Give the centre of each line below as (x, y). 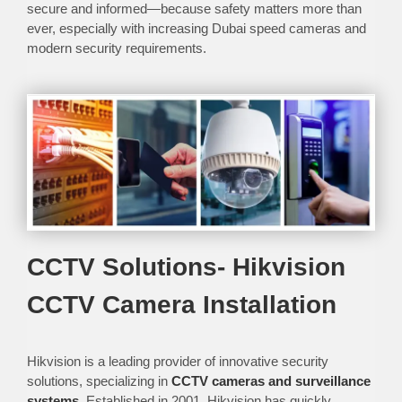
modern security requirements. (116, 48)
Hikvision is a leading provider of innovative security (177, 361)
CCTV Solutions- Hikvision (186, 267)
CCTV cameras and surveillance (271, 380)
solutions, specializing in (99, 380)
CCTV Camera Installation (181, 304)
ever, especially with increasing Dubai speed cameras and (196, 29)
